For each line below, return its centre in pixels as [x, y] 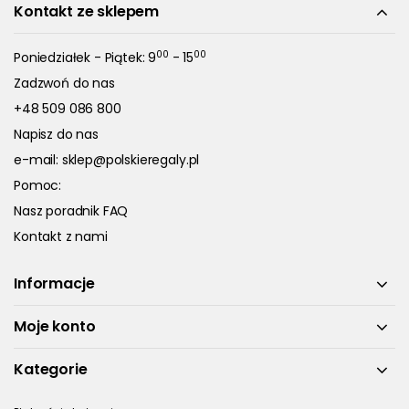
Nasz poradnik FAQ [71, 211]
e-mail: [38, 160]
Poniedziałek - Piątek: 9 [85, 58]
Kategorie [51, 369]
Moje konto [55, 326]
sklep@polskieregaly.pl [131, 160]
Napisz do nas [56, 134]
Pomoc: [38, 185]
